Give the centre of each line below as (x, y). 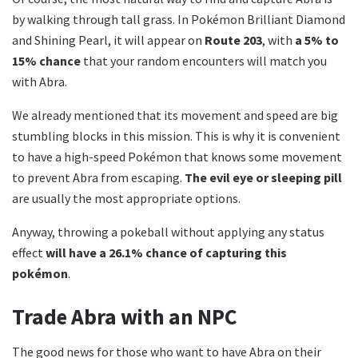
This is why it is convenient (268, 136)
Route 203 (233, 40)
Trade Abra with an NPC (125, 316)
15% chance (46, 61)
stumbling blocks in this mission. (103, 136)
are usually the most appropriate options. (126, 199)
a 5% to (317, 40)
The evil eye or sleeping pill (263, 178)
